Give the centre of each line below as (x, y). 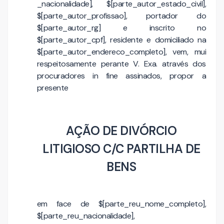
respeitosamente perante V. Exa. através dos (121, 64)
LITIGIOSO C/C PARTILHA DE (121, 149)
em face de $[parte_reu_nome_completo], (121, 204)
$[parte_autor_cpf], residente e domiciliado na (121, 40)
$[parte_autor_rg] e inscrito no (121, 28)
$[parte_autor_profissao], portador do (121, 16)
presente (52, 88)
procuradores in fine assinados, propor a (121, 76)
